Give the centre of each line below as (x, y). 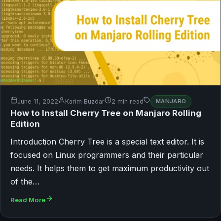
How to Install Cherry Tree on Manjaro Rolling (106, 113)
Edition (25, 124)
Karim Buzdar (85, 102)
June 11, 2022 (38, 102)
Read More (28, 200)
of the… (25, 181)
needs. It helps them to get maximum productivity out (110, 168)
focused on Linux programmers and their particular (107, 155)
